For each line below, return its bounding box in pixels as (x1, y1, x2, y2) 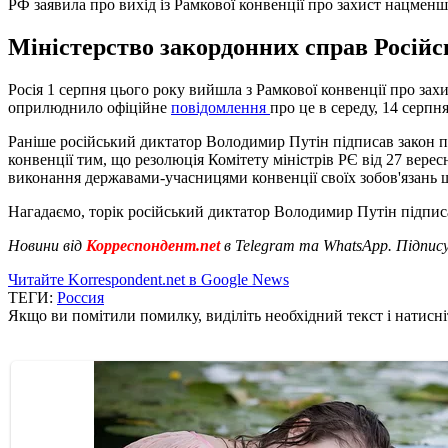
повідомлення (171, 98, 270, 116)
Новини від (8, 236, 82, 254)
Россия (57, 288, 104, 306)
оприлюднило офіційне (8, 98, 171, 116)
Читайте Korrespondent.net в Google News (8, 270, 289, 288)
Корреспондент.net (82, 236, 224, 254)
